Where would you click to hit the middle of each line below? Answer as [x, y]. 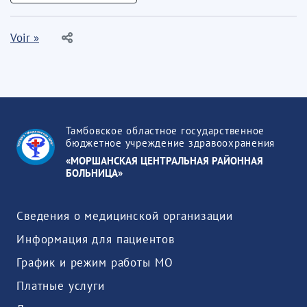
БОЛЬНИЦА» [94, 173]
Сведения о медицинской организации [125, 216]
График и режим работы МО [95, 263]
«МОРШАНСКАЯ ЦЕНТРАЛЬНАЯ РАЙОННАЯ [164, 161]
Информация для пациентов [96, 240]
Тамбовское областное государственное [165, 131]
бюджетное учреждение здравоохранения [170, 143]
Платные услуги [61, 286]
